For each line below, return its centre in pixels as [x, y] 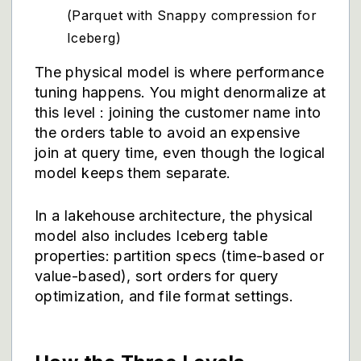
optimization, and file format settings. [164, 296]
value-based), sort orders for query [157, 276]
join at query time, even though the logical [180, 153]
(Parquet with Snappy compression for [192, 15]
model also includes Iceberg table [151, 236]
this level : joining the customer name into [178, 112]
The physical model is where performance [180, 72]
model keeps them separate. [133, 173]
